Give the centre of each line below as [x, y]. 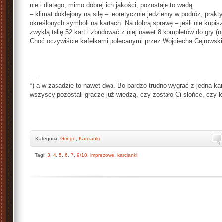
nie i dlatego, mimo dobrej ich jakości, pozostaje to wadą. [112, 5]
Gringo [68, 139]
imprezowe [102, 155]
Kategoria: [48, 139]
